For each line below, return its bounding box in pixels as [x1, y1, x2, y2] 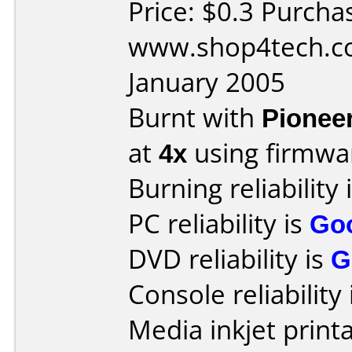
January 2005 [128, 64, 285, 100]
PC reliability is [128, 206, 310, 241]
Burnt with [128, 100, 262, 135]
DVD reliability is [128, 241, 331, 277]
